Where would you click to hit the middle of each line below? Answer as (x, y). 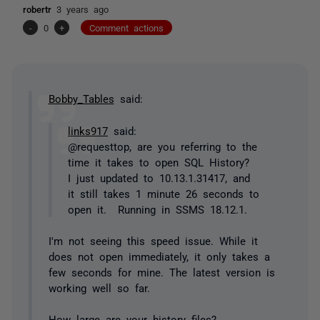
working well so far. (99, 288)
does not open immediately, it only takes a (159, 256)
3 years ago (82, 9)
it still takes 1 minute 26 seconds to (164, 193)
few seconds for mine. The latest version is (161, 272)
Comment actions (126, 27)
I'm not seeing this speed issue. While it (153, 241)
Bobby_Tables (81, 99)
